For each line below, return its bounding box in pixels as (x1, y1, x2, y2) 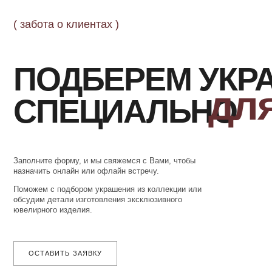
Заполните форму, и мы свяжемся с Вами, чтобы (12, 110, 175, 119)
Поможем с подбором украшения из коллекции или (12, 135, 180, 144)
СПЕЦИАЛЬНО (12, 53, 212, 87)
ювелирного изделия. (12, 154, 83, 163)
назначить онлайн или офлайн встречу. (12, 119, 143, 128)
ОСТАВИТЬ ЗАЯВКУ (25, 194, 92, 200)
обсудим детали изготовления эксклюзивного (12, 144, 163, 154)
